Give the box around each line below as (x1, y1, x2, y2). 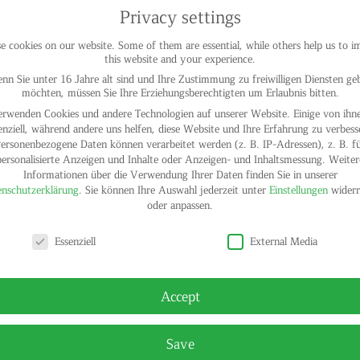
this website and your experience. (104, 51, 256, 65)
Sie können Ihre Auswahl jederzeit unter (84, 182, 269, 197)
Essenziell (54, 233, 96, 247)
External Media (250, 233, 318, 247)
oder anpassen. (147, 198, 213, 212)
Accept (160, 287, 200, 305)
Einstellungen (268, 182, 328, 197)
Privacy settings (119, 5, 241, 28)
